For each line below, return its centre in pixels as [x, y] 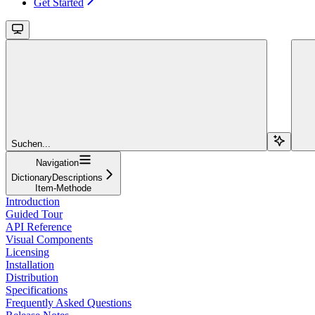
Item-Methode [63, 188]
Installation [30, 264]
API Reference [39, 226]
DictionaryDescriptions [57, 177]
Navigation [57, 162]
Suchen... [31, 143]
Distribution [32, 277]
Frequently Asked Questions [69, 302]
